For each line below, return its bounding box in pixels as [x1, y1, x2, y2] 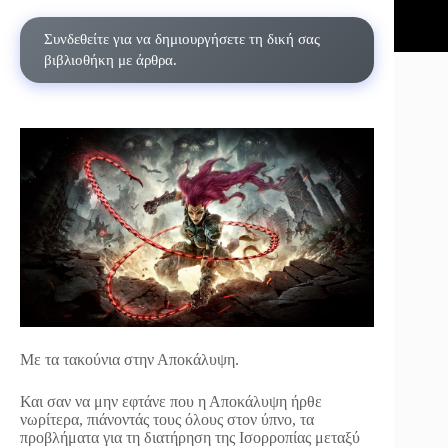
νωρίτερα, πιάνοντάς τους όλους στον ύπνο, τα [20, 411, 314, 429]
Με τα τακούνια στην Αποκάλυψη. [20, 351, 239, 369]
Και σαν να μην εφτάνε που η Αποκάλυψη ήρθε [20, 393, 322, 411]
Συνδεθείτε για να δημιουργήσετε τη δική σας [44, 31, 320, 47]
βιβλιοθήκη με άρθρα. [44, 52, 177, 68]
